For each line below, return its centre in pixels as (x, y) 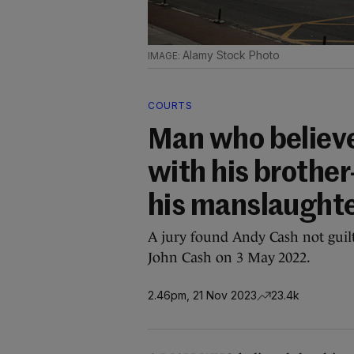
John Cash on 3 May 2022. (230, 258)
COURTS (170, 105)
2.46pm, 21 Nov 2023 (202, 295)
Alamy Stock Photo (231, 55)
